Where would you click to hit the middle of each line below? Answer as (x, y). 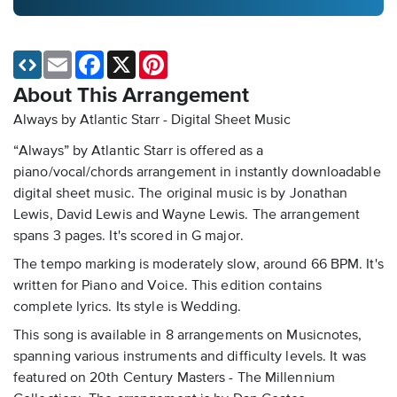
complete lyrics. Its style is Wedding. (127, 308)
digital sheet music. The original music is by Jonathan (181, 195)
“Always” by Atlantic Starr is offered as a (139, 152)
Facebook (131, 58)
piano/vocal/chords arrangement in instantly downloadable (197, 173)
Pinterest (192, 58)
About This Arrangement (131, 96)
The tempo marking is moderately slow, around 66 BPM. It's (198, 265)
